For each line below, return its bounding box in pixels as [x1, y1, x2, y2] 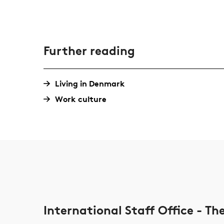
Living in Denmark [54, 78, 125, 88]
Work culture [54, 94, 106, 104]
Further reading [43, 43, 135, 58]
